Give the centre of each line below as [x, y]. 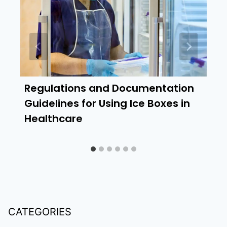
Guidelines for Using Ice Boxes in [107, 104]
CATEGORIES [40, 212]
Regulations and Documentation [109, 88]
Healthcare [53, 119]
